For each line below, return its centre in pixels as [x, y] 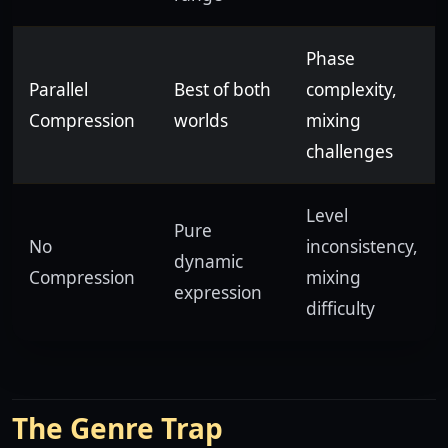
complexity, [351, 89]
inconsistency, [362, 246]
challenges [349, 151]
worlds [201, 120]
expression [218, 292]
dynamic [208, 261]
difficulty [340, 308]
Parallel [58, 89]
